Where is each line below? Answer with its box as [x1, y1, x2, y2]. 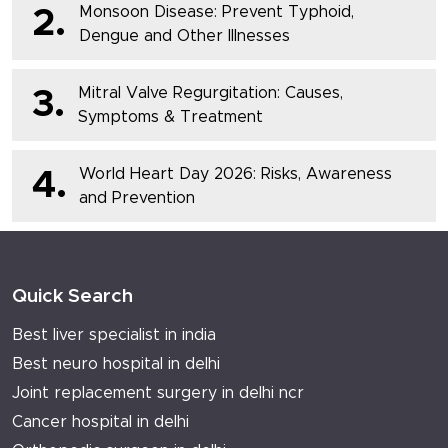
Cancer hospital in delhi [12, 414, 189, 431]
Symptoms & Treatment [78, 109, 263, 126]
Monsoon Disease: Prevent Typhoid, [79, 4, 354, 21]
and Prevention [79, 190, 195, 207]
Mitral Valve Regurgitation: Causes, [78, 85, 343, 102]
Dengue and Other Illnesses [79, 28, 290, 45]
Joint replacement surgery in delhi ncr [12, 385, 304, 402]
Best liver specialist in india [12, 327, 216, 344]
